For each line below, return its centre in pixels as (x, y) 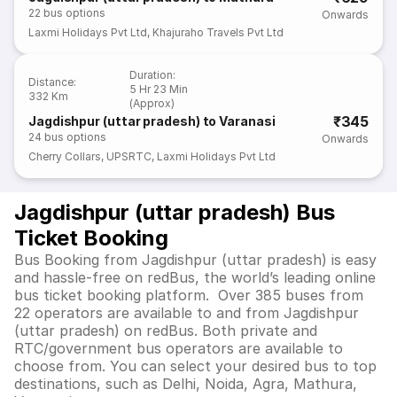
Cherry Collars (65, 156)
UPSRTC (129, 156)
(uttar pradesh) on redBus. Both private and (166, 331)
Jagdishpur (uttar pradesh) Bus (175, 212)
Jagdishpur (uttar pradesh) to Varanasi (152, 121)
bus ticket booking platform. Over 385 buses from (189, 295)
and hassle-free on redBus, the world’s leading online (195, 277)
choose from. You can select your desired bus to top (195, 366)
